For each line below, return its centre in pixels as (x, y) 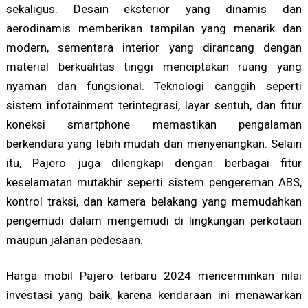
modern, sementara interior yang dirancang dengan (154, 48)
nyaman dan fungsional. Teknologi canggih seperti (154, 86)
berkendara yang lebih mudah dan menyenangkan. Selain (154, 144)
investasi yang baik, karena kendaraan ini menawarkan (154, 295)
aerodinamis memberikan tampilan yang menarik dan (154, 29)
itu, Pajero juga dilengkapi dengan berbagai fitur (154, 163)
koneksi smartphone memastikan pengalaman (154, 125)
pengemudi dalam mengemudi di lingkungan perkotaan (154, 221)
